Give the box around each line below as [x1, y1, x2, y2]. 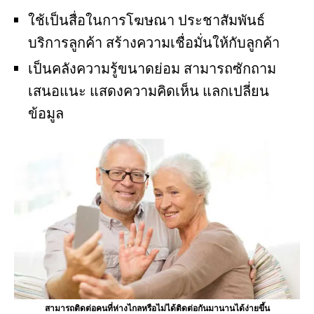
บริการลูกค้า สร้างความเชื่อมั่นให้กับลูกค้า [28, 33, 280, 52]
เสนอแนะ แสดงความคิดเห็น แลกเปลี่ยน [28, 81, 269, 100]
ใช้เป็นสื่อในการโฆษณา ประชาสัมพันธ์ [28, 11, 265, 29]
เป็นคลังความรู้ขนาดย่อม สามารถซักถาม [28, 59, 276, 78]
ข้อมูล [28, 104, 64, 123]
